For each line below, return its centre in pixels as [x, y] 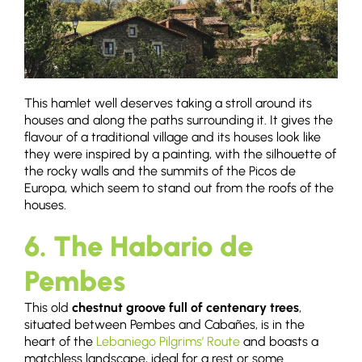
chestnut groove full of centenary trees [185, 307]
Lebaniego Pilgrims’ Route [168, 341]
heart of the [60, 341]
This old [48, 307]
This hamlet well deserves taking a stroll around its [168, 103]
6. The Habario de [139, 246]
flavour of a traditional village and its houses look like [173, 137]
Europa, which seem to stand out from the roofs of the [179, 187]
